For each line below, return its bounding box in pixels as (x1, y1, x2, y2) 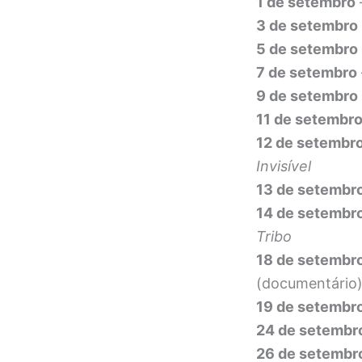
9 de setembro (256, 87, 358, 105)
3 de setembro (256, 17, 358, 35)
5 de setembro (256, 40, 358, 58)
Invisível (256, 158, 311, 175)
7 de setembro (256, 64, 357, 82)
